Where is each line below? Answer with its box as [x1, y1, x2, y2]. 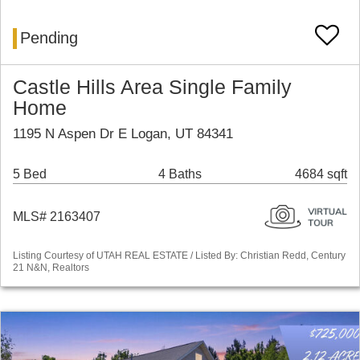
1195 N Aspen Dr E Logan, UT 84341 [13, 126, 233, 142]
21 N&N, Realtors [13, 262, 89, 274]
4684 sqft [295, 167, 347, 182]
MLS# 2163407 [13, 210, 100, 224]
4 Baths [157, 167, 202, 182]
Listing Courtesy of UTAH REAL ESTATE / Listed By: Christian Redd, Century [13, 250, 346, 262]
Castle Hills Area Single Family [13, 76, 292, 99]
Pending [20, 29, 78, 47]
